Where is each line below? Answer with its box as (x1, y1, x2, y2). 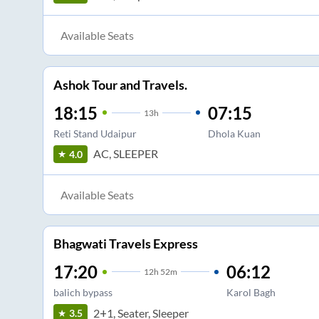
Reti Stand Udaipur (53, 127, 137, 140)
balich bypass (53, 286, 113, 299)
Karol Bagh (226, 286, 276, 299)
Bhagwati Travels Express (53, 236, 198, 252)
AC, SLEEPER (93, 147, 158, 161)
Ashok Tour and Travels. (53, 76, 187, 93)
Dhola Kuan (207, 127, 261, 140)
